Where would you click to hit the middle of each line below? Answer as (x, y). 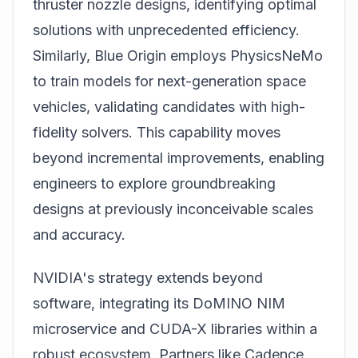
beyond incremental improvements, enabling (179, 157)
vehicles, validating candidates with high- (169, 106)
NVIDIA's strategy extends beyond (148, 278)
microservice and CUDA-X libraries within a (175, 329)
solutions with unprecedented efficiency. (166, 30)
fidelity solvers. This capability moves (157, 132)
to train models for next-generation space (169, 81)
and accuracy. (79, 234)
